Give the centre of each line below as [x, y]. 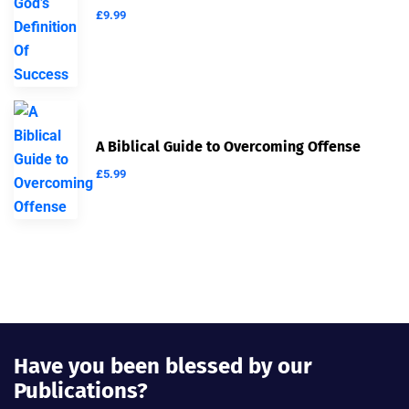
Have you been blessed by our [163, 366]
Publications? [81, 390]
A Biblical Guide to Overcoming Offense [228, 146]
